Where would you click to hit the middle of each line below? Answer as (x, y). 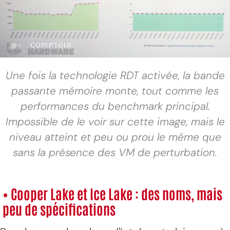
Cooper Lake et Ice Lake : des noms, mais (115, 193)
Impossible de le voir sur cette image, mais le (115, 121)
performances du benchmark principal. (115, 106)
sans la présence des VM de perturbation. (115, 152)
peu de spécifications (59, 209)
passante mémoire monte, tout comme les (115, 90)
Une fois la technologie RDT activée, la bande (115, 75)
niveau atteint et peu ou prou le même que (115, 137)
